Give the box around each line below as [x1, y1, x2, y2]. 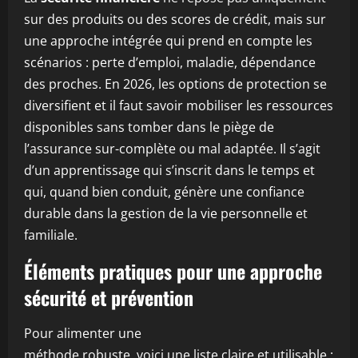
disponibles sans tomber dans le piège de [24, 118, 274, 136]
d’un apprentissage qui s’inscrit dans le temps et [24, 161, 315, 179]
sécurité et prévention [24, 283, 193, 312]
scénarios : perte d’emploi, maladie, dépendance [24, 54, 316, 71]
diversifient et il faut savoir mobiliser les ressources [24, 97, 333, 114]
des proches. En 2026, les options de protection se [24, 75, 327, 93]
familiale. [24, 226, 78, 244]
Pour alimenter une [24, 324, 141, 342]
